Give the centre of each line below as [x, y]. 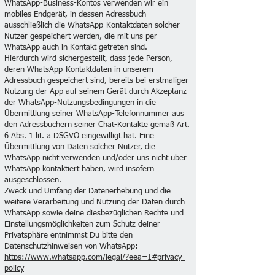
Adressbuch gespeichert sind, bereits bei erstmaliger [96, 81]
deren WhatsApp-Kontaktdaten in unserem [79, 70]
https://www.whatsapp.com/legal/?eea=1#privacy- [95, 258]
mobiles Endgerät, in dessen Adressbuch [75, 14]
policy [14, 269]
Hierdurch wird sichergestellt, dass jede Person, [88, 59]
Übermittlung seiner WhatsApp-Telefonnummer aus [94, 114]
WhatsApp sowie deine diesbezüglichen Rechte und [94, 213]
